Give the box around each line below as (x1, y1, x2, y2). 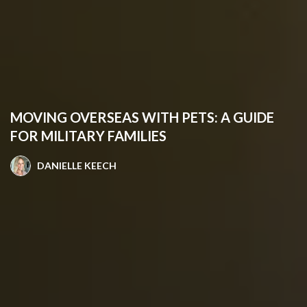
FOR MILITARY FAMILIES (10, 127, 167, 144)
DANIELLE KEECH (37, 159, 116, 171)
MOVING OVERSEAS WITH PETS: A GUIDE (10, 108, 274, 125)
